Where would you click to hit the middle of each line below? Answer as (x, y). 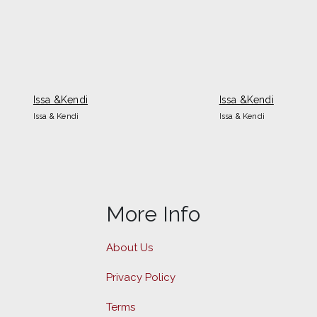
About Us (129, 248)
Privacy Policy (141, 277)
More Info (153, 214)
